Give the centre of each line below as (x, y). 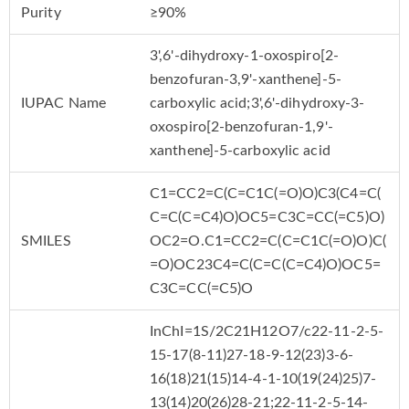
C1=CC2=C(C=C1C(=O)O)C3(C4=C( (265, 194)
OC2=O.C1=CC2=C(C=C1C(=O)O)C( (268, 241)
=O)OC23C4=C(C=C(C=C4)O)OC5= (265, 265)
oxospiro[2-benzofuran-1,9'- (241, 127)
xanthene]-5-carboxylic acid (240, 151)
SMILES (46, 241)
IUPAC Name (63, 104)
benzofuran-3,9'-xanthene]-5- (246, 80)
